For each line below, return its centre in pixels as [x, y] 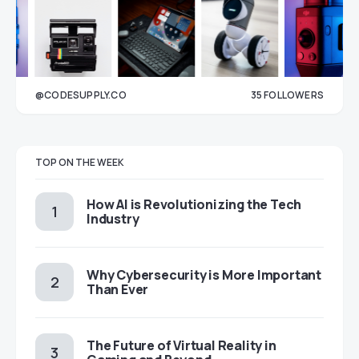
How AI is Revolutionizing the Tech [194, 205]
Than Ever [118, 290]
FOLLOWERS [293, 95]
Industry [113, 219]
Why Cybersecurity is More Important [204, 275]
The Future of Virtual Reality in [182, 346]
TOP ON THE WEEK [80, 163]
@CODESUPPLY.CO [81, 95]
